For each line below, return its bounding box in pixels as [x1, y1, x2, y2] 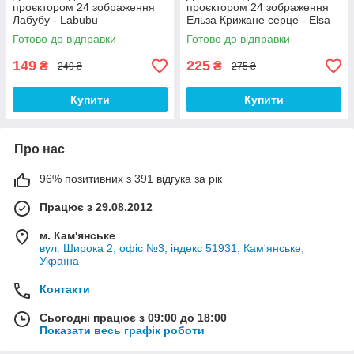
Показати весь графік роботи [40, 324, 205, 337]
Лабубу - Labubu [13, 13, 98, 27]
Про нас [14, 142, 65, 156]
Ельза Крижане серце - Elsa [186, 13, 330, 27]
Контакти [40, 283, 90, 296]
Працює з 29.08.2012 [40, 201, 153, 214]
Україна [40, 254, 79, 268]
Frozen [186, 26, 222, 40]
